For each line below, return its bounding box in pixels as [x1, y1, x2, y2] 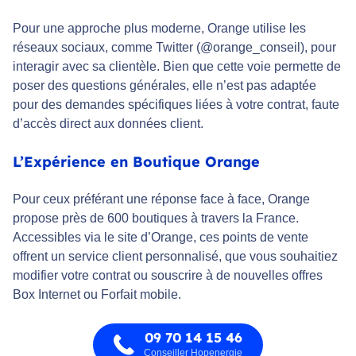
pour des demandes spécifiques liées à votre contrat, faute [13, 98, 339, 112]
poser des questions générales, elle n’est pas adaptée [13, 79, 316, 93]
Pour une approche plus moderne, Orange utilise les [13, 21, 306, 36]
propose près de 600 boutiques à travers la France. [13, 211, 299, 226]
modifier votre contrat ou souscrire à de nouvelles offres [13, 269, 323, 283]
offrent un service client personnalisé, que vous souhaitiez [13, 250, 338, 264]
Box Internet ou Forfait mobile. [13, 288, 181, 302]
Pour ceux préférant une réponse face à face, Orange [13, 192, 310, 207]
